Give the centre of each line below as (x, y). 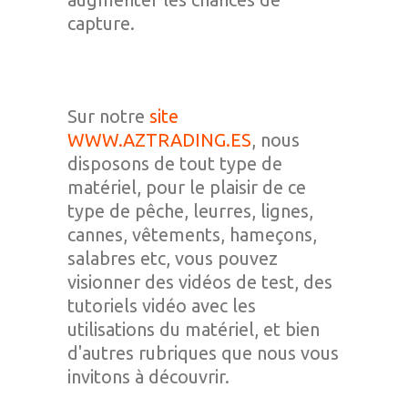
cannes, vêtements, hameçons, (192, 235)
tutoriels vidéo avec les (162, 306)
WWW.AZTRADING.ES (159, 140)
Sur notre (108, 116)
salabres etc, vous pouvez (173, 258)
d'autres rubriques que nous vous (203, 353)
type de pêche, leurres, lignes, (190, 211)
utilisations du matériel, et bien (194, 329)
